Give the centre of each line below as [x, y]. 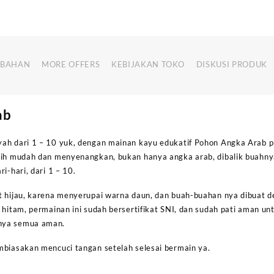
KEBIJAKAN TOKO [148, 65]
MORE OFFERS [71, 65]
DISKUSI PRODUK [231, 65]
